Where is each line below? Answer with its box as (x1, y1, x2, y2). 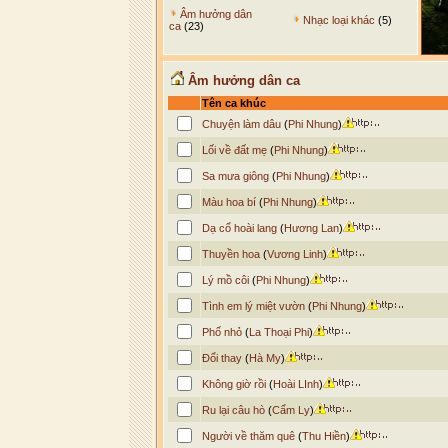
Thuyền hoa (201, 248, 260, 260)
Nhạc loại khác (303, 14, 375, 26)
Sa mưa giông (201, 170, 269, 182)
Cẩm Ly (271, 404, 310, 416)
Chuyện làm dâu (201, 118, 281, 130)
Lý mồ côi (201, 274, 249, 286)
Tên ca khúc (201, 97, 266, 109)
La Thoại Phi (248, 326, 309, 338)
